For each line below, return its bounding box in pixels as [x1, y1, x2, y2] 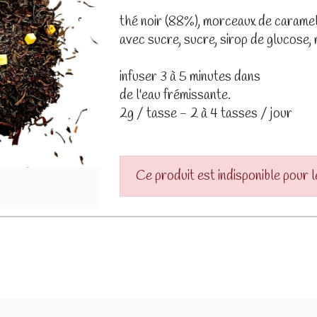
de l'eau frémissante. [119, 86, 231, 105]
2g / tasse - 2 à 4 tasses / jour [119, 105, 292, 124]
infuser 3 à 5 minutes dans [119, 68, 260, 87]
